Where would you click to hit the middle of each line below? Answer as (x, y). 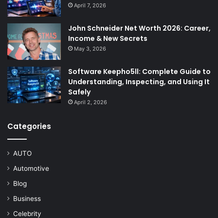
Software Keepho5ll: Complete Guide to (139, 72)
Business (27, 199)
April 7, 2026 (90, 6)
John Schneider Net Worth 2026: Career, (139, 28)
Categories (29, 127)
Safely (79, 92)
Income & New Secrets (108, 39)
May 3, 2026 (90, 49)
